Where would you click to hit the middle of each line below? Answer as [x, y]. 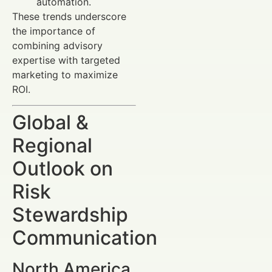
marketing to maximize [65, 74]
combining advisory [57, 45]
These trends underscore [69, 16]
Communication [85, 238]
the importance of [54, 31]
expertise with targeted [66, 60]
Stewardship [70, 215]
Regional [52, 146]
